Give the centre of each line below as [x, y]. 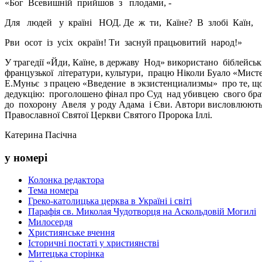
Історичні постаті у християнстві [94, 243]
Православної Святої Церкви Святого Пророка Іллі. [108, 115]
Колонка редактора [66, 180]
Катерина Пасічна [41, 135]
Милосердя [50, 222]
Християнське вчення [71, 233]
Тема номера [53, 191]
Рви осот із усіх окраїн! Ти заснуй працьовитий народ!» [123, 42]
